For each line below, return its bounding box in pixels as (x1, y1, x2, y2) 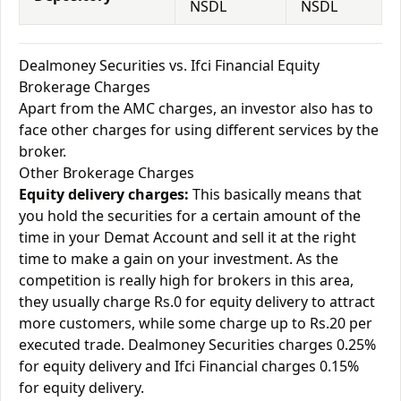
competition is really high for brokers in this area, (19, 270, 354, 290)
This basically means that (189, 184, 362, 204)
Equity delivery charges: (19, 184, 189, 204)
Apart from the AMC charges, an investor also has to (19, 98, 373, 118)
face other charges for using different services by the (19, 120, 379, 140)
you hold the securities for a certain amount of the (19, 206, 361, 226)
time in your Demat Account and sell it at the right (19, 227, 356, 247)
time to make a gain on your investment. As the (19, 249, 338, 269)
